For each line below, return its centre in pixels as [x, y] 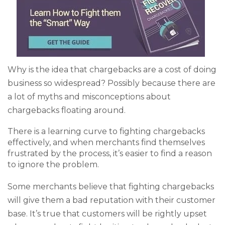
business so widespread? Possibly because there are [111, 83]
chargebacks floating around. [67, 110]
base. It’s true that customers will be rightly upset [107, 213]
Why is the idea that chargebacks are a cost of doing [112, 69]
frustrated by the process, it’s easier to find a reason [110, 154]
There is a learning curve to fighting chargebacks [106, 132]
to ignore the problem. [53, 165]
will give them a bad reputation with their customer [111, 200]
